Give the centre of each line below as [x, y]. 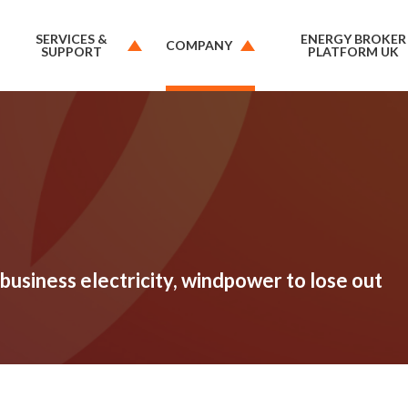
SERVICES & [72, 39]
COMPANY [199, 45]
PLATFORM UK [353, 51]
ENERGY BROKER [353, 39]
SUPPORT [72, 51]
